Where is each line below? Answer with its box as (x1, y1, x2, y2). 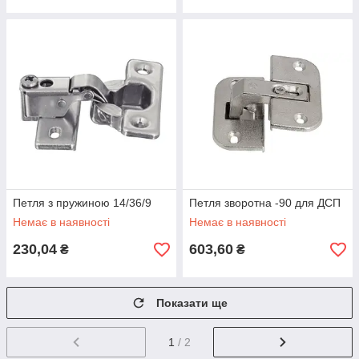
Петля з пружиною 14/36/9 (13, 196, 151, 209)
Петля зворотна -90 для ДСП (189, 196, 341, 209)
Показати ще (156, 296, 228, 309)
